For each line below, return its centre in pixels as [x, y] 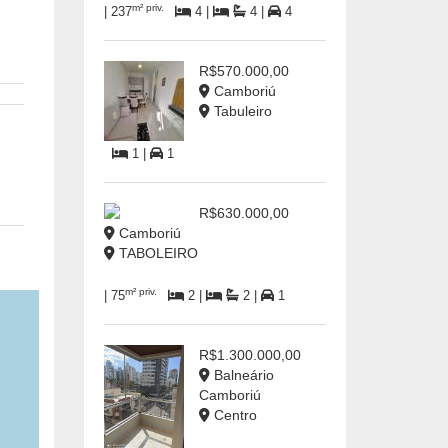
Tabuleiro [240, 111]
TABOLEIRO [156, 253]
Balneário [241, 375]
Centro [233, 415]
